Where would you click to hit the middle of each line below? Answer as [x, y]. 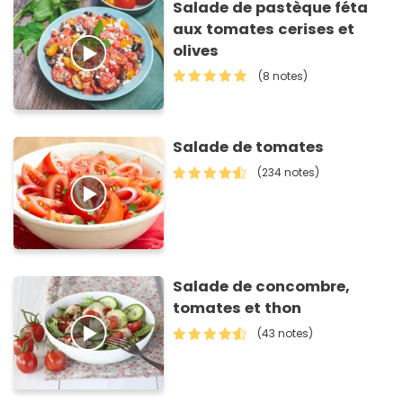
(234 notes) [289, 172]
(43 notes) [286, 334]
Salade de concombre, [262, 287]
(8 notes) [283, 76]
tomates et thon [237, 309]
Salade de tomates [249, 147]
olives [196, 50]
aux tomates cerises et [264, 29]
